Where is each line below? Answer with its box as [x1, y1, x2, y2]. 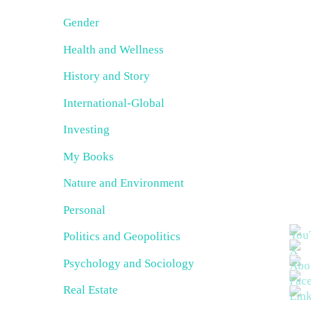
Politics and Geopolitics [63, 230, 180, 243]
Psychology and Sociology [63, 256, 194, 270]
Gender [63, 16, 99, 29]
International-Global [63, 96, 165, 110]
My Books [63, 149, 114, 163]
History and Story [63, 69, 150, 83]
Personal [63, 203, 106, 217]
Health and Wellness [63, 42, 164, 56]
